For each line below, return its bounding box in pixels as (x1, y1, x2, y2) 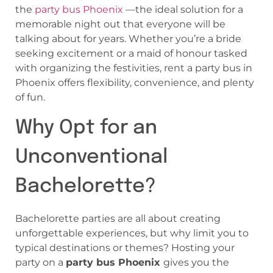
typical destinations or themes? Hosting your (15, 241, 235, 253)
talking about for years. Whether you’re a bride (15, 33, 241, 45)
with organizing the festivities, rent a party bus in (15, 62, 252, 74)
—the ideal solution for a (123, 4, 243, 16)
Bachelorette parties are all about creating (15, 212, 221, 224)
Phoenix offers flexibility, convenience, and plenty (15, 77, 254, 89)
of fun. (15, 91, 45, 104)
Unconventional (15, 147, 168, 168)
